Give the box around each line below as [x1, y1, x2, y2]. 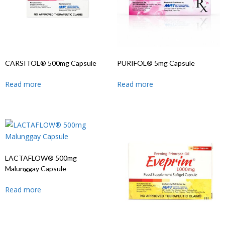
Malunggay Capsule [5, 164, 66, 173]
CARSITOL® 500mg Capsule [5, 58, 96, 67]
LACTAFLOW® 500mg [5, 153, 77, 162]
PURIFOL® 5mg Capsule [117, 58, 195, 67]
